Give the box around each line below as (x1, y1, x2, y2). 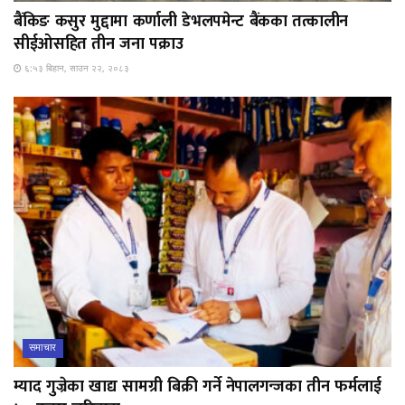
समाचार (29, 339, 57, 356)
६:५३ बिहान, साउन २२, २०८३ (22, 61, 129, 77)
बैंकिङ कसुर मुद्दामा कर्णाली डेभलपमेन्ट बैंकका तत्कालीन (14, 7, 348, 35)
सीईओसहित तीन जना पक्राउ (14, 30, 184, 58)
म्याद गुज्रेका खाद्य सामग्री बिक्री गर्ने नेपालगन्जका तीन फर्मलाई (14, 372, 381, 400)
